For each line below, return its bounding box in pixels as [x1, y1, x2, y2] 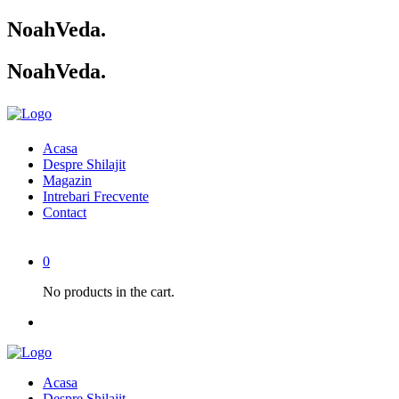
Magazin [43, 172, 92, 188]
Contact [43, 204, 86, 220]
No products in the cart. [43, 283, 175, 299]
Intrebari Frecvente [43, 188, 149, 204]
